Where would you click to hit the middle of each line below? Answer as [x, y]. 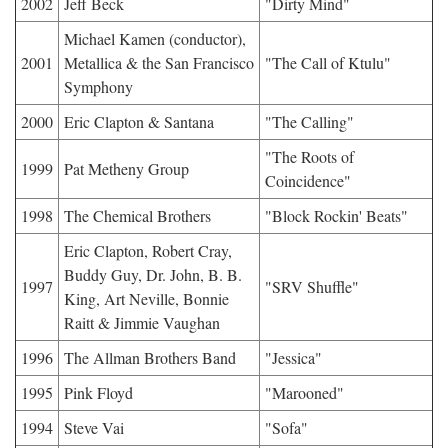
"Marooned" [304, 392]
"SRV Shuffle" [312, 286]
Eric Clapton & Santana [139, 121]
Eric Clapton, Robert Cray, [148, 250]
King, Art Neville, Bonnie [146, 298]
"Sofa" [286, 427]
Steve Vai [94, 427]
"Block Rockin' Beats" [336, 215]
